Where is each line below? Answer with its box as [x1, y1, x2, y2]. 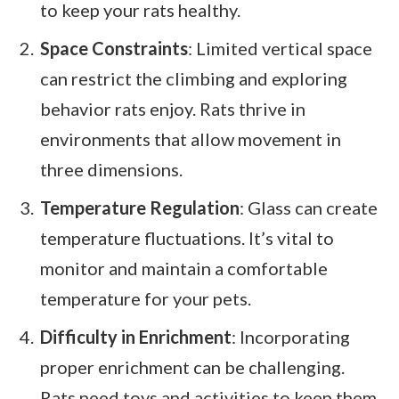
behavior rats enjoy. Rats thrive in [40, 98, 305, 120]
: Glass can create [240, 197, 378, 219]
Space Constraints [40, 37, 188, 60]
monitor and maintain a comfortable [40, 257, 328, 280]
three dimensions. [40, 159, 183, 181]
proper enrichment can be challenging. [40, 355, 345, 378]
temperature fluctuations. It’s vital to [40, 227, 334, 249]
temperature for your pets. [40, 288, 251, 310]
